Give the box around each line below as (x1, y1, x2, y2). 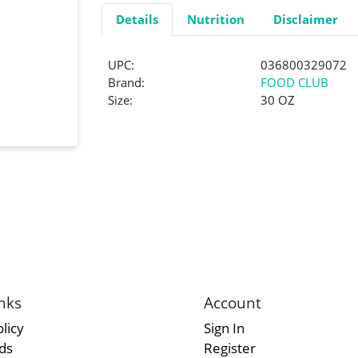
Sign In (203, 319, 245, 338)
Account (203, 292, 261, 313)
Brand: (108, 74, 145, 91)
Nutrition (186, 11, 245, 28)
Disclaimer (272, 11, 338, 28)
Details (115, 11, 158, 28)
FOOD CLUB (261, 74, 329, 91)
